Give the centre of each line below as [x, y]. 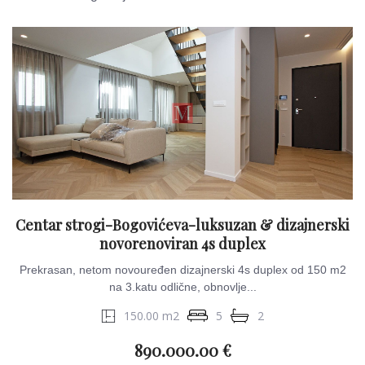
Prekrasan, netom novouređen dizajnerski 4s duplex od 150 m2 [182, 270]
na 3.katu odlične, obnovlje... [182, 287]
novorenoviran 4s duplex [182, 244]
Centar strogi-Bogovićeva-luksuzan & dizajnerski [182, 225]
